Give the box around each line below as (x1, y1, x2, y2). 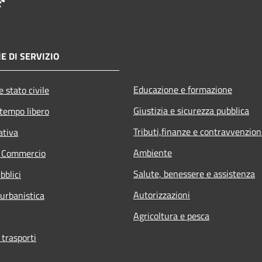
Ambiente (133, 145, 172, 160)
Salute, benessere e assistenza (133, 166, 255, 181)
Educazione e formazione (133, 82, 232, 96)
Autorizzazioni (133, 187, 190, 202)
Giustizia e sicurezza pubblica (133, 103, 249, 118)
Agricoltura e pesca (133, 208, 209, 223)
